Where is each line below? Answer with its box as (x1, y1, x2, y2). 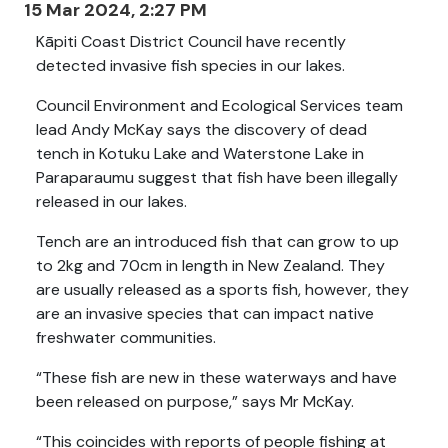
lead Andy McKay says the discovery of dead (36, 119, 367, 141)
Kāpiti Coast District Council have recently (36, 31, 346, 53)
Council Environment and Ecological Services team (36, 95, 403, 117)
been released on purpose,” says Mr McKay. (36, 391, 354, 413)
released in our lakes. (36, 191, 187, 213)
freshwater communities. (36, 327, 216, 349)
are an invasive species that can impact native (36, 303, 374, 325)
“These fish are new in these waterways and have (36, 367, 397, 389)
